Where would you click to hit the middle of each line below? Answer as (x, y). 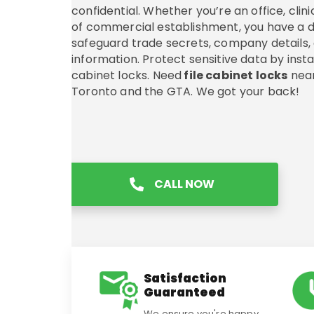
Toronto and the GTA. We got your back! (186, 91)
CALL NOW (184, 184)
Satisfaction (185, 278)
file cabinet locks (235, 75)
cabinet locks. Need (127, 75)
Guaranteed (184, 292)
